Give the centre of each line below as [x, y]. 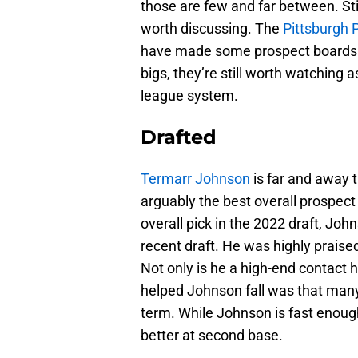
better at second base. [212, 336]
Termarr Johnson [195, 179]
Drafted [179, 137]
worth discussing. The [212, 29]
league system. [189, 96]
